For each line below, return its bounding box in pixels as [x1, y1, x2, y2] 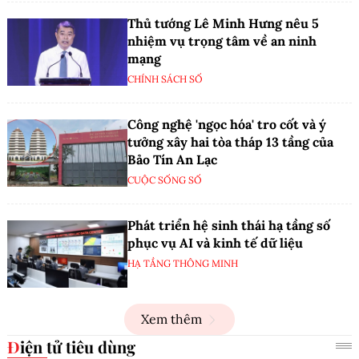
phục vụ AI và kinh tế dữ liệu [127, 234, 303, 251]
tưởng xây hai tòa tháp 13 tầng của [127, 133, 333, 150]
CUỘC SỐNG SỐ [127, 173, 202, 186]
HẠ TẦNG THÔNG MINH [127, 256, 238, 269]
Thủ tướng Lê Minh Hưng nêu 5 [127, 14, 319, 31]
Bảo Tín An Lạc [127, 151, 217, 167]
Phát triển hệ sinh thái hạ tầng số [127, 216, 330, 233]
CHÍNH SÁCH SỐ [127, 72, 203, 85]
